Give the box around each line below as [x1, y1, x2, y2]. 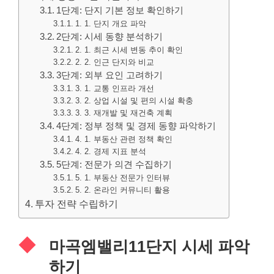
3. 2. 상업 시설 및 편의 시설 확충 [75, 96, 193, 105]
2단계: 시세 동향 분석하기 [56, 32, 163, 42]
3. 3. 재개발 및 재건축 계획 [75, 108, 172, 117]
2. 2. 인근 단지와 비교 [75, 57, 154, 67]
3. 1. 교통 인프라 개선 [75, 84, 154, 93]
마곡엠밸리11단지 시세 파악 [49, 238, 250, 255]
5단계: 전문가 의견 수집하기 [56, 160, 172, 169]
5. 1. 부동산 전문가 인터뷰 [75, 173, 170, 182]
